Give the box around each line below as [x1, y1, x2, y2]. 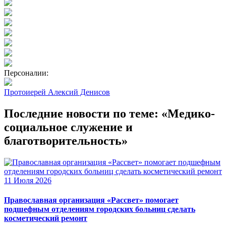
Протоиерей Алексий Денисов [4, 88, 110, 97]
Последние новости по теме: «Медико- [4, 106, 215, 120]
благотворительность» [4, 134, 128, 147]
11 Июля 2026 [4, 176, 51, 185]
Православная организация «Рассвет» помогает [4, 196, 179, 205]
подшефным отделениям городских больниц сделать [4, 205, 195, 214]
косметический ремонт [4, 214, 87, 223]
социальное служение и [4, 120, 133, 134]
